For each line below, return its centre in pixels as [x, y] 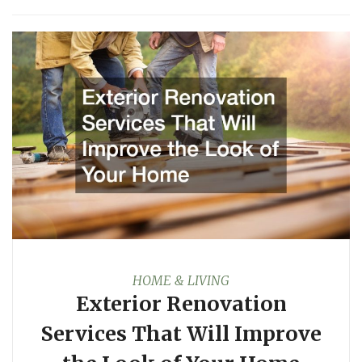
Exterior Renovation [181, 303]
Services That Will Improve [181, 333]
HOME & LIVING [181, 280]
